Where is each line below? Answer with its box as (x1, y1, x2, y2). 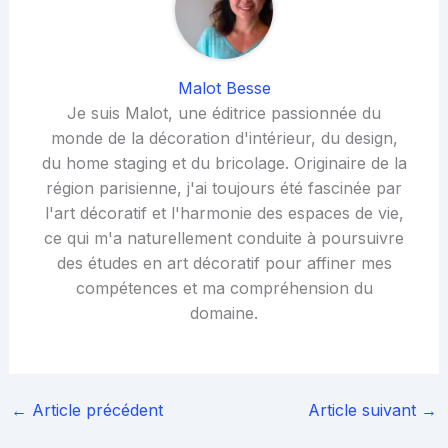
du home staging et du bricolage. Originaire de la (41, 153, 407, 174)
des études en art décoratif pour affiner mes (56, 253, 392, 274)
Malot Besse (177, 78, 271, 99)
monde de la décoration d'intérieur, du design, (50, 128, 398, 149)
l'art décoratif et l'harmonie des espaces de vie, (44, 203, 404, 224)
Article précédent (26, 400, 163, 421)
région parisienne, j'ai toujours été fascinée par (46, 178, 402, 199)
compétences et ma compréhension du (75, 278, 373, 299)
